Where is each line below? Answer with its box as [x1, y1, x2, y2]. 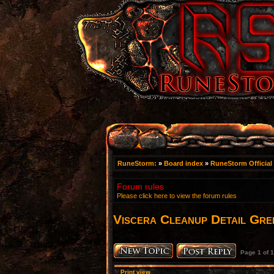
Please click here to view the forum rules [117, 192, 237, 199]
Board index [164, 160, 203, 167]
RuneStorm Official [210, 160, 272, 167]
